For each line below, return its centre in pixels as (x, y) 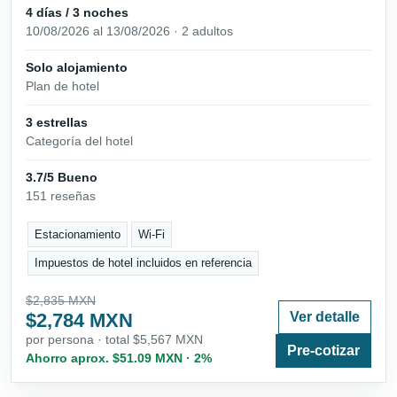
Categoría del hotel (79, 140)
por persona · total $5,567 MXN (114, 340)
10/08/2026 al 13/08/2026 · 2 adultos (129, 31)
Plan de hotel (62, 86)
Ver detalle (325, 317)
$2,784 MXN (79, 321)
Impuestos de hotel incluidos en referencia (144, 263)
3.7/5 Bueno (62, 178)
